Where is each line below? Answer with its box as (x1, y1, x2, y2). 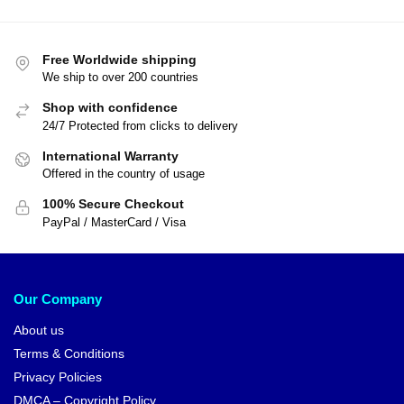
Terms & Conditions (14, 345, 124, 361)
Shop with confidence (42, 100, 178, 115)
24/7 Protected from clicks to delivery (42, 118, 238, 133)
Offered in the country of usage (42, 167, 205, 181)
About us (14, 322, 64, 337)
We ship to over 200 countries (42, 70, 198, 85)
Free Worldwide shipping (42, 52, 197, 68)
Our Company (14, 291, 102, 308)
